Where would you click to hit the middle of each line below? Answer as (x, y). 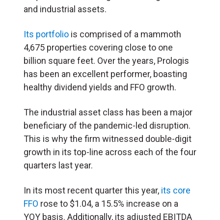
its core (176, 191)
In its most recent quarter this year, (92, 191)
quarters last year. (58, 165)
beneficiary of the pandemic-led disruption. (107, 126)
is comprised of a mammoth (125, 34)
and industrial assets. (65, 9)
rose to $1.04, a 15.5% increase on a (108, 204)
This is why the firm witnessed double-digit (108, 139)
